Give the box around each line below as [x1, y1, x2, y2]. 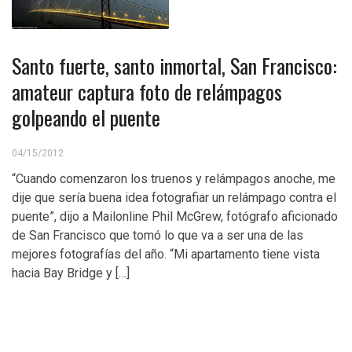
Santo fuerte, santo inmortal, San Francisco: [12, 50, 337, 81]
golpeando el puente [12, 102, 160, 133]
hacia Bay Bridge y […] [12, 266, 130, 280]
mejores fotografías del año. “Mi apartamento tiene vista [12, 247, 320, 262]
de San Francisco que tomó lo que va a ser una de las [12, 228, 303, 243]
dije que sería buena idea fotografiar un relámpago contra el [12, 190, 336, 205]
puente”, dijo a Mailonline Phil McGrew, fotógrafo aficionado [12, 209, 338, 224]
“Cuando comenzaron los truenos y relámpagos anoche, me [12, 171, 335, 186]
